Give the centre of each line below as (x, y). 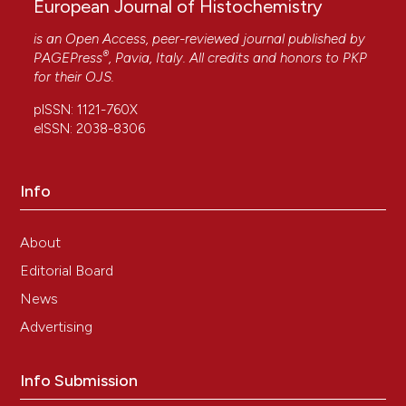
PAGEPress (68, 58)
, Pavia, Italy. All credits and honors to (226, 58)
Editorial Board (67, 271)
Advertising (57, 327)
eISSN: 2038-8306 (90, 129)
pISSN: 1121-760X (86, 110)
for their (60, 77)
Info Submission (79, 381)
